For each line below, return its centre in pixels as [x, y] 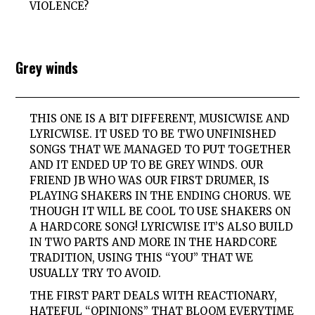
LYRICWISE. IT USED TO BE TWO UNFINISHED [153, 134]
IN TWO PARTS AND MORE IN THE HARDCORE [154, 242]
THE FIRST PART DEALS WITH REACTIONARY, [154, 296]
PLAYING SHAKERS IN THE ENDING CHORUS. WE [161, 195]
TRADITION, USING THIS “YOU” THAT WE [142, 257]
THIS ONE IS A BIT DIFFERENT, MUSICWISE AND [160, 118]
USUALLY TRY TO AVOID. [96, 273]
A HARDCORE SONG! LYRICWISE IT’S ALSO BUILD [162, 226]
